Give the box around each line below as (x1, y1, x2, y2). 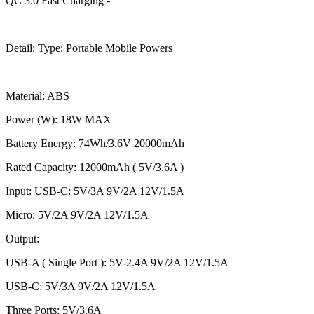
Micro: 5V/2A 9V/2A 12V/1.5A (6, 208, 149, 221)
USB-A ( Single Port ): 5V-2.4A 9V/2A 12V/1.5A (6, 256, 228, 268)
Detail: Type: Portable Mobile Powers (6, 41, 172, 54)
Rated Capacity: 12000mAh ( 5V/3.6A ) (6, 161, 184, 173)
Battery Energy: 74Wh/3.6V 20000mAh (6, 137, 184, 149)
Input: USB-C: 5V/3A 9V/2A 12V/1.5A (6, 184, 184, 197)
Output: (6, 232, 39, 245)
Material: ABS (6, 89, 69, 102)
